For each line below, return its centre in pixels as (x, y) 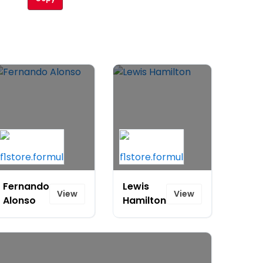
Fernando (26, 186)
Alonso (19, 200)
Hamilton (144, 200)
